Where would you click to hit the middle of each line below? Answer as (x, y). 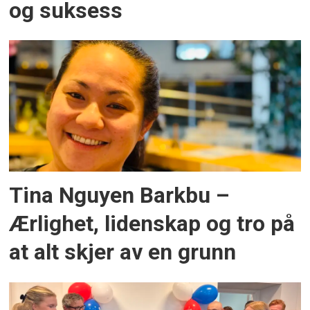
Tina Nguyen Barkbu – (120, 196)
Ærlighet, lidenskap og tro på (152, 224)
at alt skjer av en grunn (123, 253)
